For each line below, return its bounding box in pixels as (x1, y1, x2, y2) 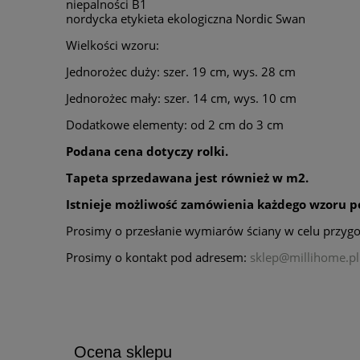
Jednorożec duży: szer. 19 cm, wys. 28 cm (66, 63, 296, 80)
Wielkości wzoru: (66, 37, 159, 54)
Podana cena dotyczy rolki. (66, 143, 228, 160)
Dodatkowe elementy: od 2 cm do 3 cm (66, 117, 284, 133)
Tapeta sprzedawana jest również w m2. (66, 170, 309, 186)
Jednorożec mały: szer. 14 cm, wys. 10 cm (66, 90, 297, 107)
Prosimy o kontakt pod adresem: (66, 249, 250, 266)
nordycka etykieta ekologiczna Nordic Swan (66, 10, 305, 27)
